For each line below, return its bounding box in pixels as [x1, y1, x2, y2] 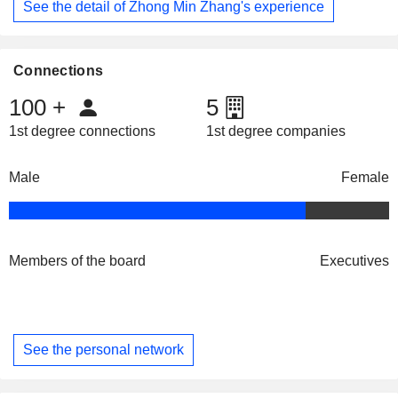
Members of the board [9, 253, 146, 269]
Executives [320, 253, 389, 269]
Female [341, 170, 389, 186]
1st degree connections [9, 123, 155, 139]
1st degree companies [205, 123, 346, 139]
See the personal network [23, 341, 184, 357]
